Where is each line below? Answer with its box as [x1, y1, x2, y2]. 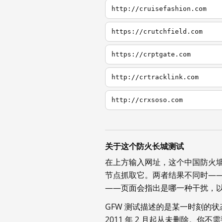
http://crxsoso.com [111, 96, 183, 104]
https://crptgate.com [111, 51, 191, 58]
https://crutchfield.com [111, 28, 203, 36]
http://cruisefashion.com [111, 5, 207, 13]
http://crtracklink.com [111, 73, 199, 81]
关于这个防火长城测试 [105, 139, 184, 153]
